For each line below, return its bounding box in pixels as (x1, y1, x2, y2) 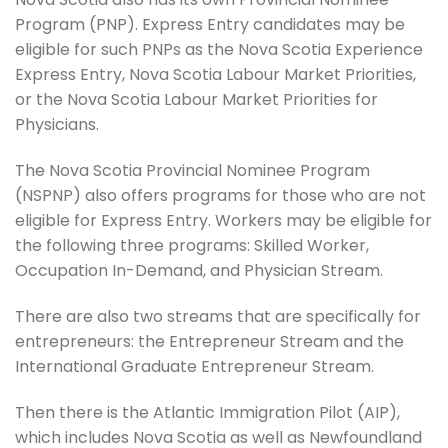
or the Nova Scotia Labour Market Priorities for (15, 88, 378, 112)
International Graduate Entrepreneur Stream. (15, 354, 374, 378)
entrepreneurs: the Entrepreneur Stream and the (15, 329, 404, 353)
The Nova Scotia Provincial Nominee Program (15, 159, 370, 183)
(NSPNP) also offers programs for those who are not (15, 184, 426, 208)
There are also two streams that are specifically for (15, 304, 421, 328)
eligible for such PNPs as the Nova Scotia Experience (15, 38, 423, 62)
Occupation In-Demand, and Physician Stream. (15, 259, 383, 283)
